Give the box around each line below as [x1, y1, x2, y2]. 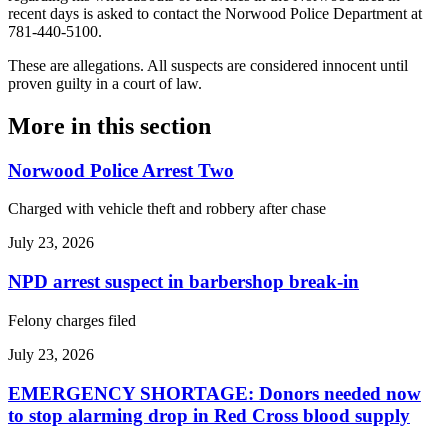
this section [97, 112, 211, 139]
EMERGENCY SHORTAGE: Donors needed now [8, 382, 421, 404]
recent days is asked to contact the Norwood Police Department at [8, 4, 422, 22]
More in [8, 112, 97, 139]
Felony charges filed [8, 311, 136, 329]
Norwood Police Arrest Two [8, 159, 234, 181]
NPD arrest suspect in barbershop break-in [8, 271, 359, 293]
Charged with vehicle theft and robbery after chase [8, 200, 326, 218]
